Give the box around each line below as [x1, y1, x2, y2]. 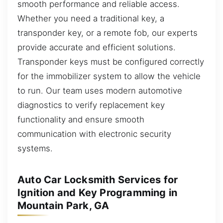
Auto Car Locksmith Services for [17, 173, 178, 186]
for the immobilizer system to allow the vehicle [17, 71, 201, 81]
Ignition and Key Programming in [17, 186, 178, 199]
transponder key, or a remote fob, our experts [17, 27, 198, 38]
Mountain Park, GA [17, 199, 110, 212]
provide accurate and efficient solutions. [17, 42, 176, 52]
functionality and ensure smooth [17, 114, 144, 124]
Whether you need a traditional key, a [17, 13, 164, 23]
